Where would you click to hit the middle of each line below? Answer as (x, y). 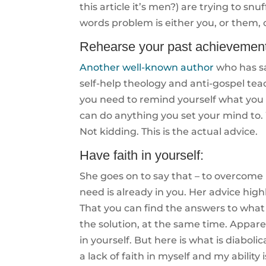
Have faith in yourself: (142, 155)
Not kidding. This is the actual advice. (169, 132)
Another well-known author (147, 67)
